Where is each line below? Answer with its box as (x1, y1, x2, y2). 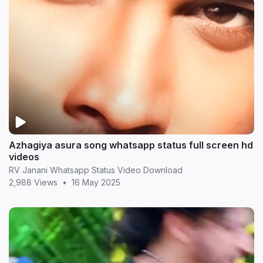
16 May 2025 (72, 177, 120, 187)
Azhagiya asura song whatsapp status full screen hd (9, 139, 253, 151)
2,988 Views (9, 177, 58, 187)
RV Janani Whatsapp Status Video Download (9, 164, 183, 175)
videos (9, 150, 39, 163)
